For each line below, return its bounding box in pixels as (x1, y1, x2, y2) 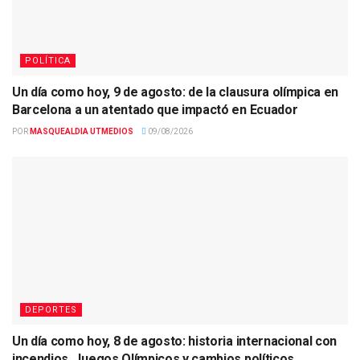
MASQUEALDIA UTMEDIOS (30, 126, 133, 136)
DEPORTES (25, 304, 77, 315)
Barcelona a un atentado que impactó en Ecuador (12, 101, 298, 117)
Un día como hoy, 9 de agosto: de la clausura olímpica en (12, 84, 339, 100)
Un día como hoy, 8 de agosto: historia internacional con (12, 333, 337, 349)
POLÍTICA (25, 55, 71, 66)
